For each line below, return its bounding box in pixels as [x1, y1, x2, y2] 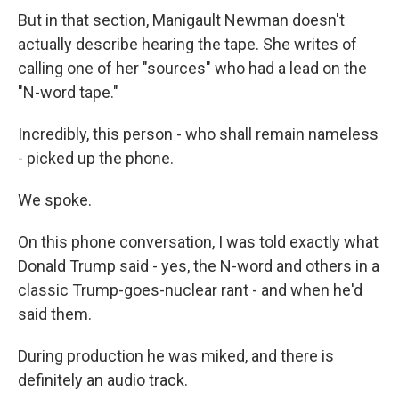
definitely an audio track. [18, 370, 188, 389]
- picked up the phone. [18, 149, 174, 167]
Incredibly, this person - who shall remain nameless [18, 125, 379, 143]
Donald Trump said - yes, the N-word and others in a [18, 256, 379, 275]
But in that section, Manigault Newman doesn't [18, 11, 345, 29]
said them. [18, 305, 92, 323]
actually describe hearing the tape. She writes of [18, 35, 357, 53]
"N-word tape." [18, 83, 118, 102]
